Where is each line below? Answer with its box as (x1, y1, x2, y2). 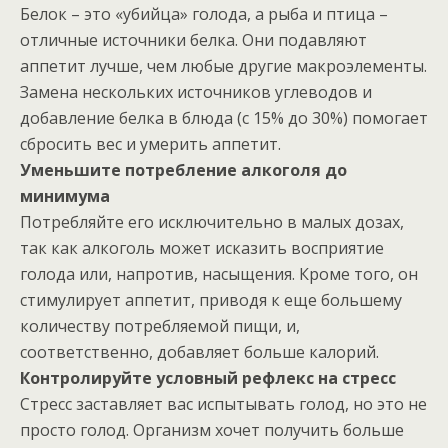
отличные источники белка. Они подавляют (20, 28, 367, 51)
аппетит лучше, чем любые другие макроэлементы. (20, 54, 427, 77)
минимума (20, 184, 110, 207)
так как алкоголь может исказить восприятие (20, 236, 384, 259)
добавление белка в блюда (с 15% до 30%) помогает (20, 106, 428, 129)
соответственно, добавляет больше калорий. (20, 340, 379, 363)
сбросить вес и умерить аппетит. (20, 132, 281, 155)
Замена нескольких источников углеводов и (20, 80, 372, 103)
